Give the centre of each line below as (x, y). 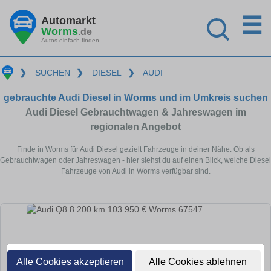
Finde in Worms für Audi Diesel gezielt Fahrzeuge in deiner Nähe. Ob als (135, 149)
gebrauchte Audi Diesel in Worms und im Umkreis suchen (135, 97)
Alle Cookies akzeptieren (70, 262)
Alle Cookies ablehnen (198, 262)
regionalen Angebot (135, 126)
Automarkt (68, 20)
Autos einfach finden (70, 40)
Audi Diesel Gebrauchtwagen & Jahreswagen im (135, 112)
